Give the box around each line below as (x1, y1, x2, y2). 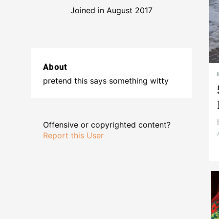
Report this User (43, 131, 104, 141)
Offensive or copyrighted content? (43, 120, 171, 130)
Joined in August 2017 (70, 5, 153, 16)
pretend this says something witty (43, 76, 169, 86)
